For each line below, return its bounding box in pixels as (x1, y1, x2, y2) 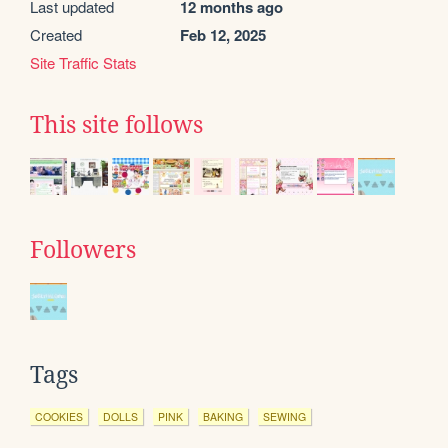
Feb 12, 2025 (180, 23, 266, 46)
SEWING (263, 408, 306, 424)
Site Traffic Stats (30, 51, 137, 73)
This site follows (30, 111, 203, 138)
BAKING (203, 408, 243, 424)
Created (30, 23, 82, 45)
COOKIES (35, 408, 83, 424)
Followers (30, 236, 136, 263)
